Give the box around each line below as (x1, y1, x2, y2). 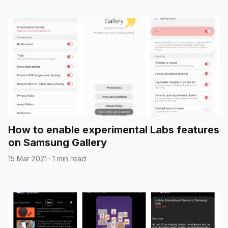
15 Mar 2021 (8, 154, 47, 163)
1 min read (52, 154, 86, 163)
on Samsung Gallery (8, 136, 107, 149)
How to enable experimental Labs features (8, 123, 219, 136)
